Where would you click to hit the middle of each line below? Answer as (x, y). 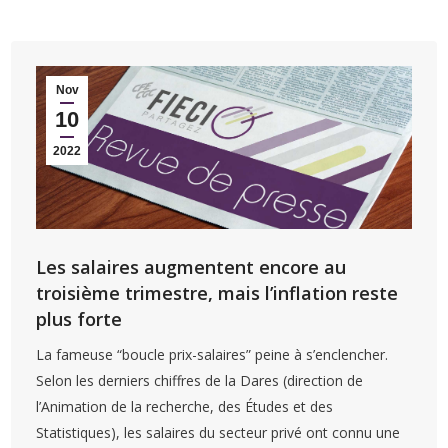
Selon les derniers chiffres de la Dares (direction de (200, 381)
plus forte (79, 319)
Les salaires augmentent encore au (191, 267)
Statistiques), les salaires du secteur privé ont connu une (218, 433)
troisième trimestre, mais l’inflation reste (217, 293)
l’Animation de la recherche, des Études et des (185, 407)
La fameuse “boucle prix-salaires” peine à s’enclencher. (212, 355)
